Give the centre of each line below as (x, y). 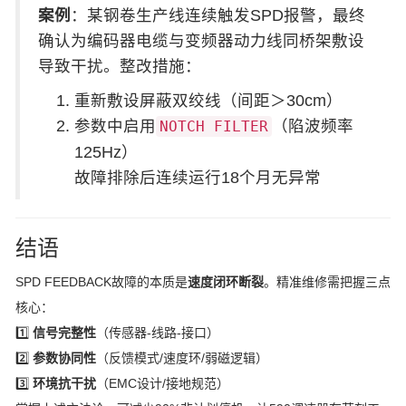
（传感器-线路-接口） (158, 333)
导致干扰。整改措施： (120, 66)
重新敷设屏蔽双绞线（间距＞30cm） (208, 101)
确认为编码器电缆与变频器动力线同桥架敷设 (201, 41)
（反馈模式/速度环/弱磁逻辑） (182, 358)
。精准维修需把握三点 (327, 282)
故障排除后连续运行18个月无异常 (198, 178)
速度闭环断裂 (226, 282)
